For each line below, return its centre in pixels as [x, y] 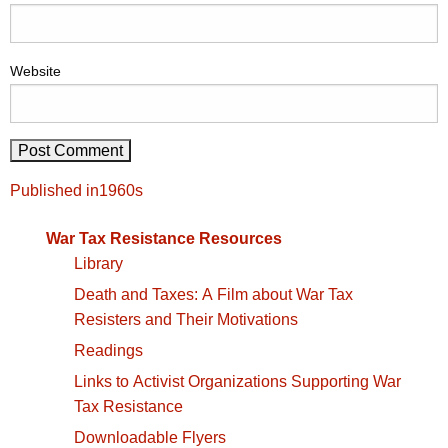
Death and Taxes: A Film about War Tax [213, 295]
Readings [108, 351]
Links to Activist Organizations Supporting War [237, 382]
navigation [57, 206]
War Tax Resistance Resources [164, 239]
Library [98, 264]
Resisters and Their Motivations [186, 320]
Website [35, 71]
